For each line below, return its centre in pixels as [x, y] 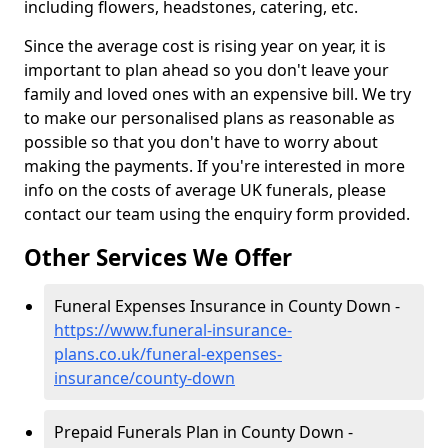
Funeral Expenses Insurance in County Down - [227, 306]
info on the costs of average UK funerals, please [205, 190]
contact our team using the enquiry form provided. [219, 214]
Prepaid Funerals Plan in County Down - [203, 432]
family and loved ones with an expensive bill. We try [217, 94]
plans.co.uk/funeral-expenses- [168, 354]
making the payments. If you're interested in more [214, 166]
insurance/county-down [144, 378]
